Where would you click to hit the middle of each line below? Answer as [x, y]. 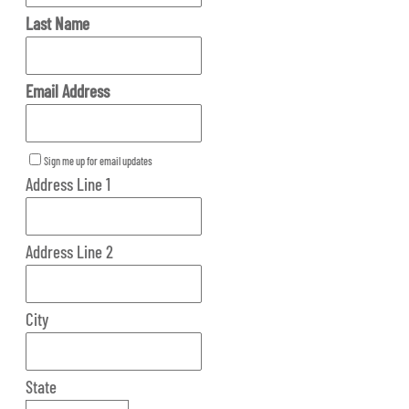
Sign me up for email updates [99, 161]
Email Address [68, 91]
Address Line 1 [68, 184]
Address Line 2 [70, 252]
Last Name [58, 24]
